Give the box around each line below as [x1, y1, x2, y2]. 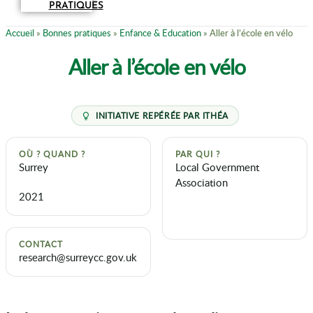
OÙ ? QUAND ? [19, 149, 85, 160]
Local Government [175, 160, 259, 175]
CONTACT [19, 239, 63, 250]
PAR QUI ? [175, 149, 220, 160]
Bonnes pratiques [43, 27, 111, 40]
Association [175, 175, 228, 190]
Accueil [6, 27, 34, 40]
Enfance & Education [119, 27, 201, 40]
